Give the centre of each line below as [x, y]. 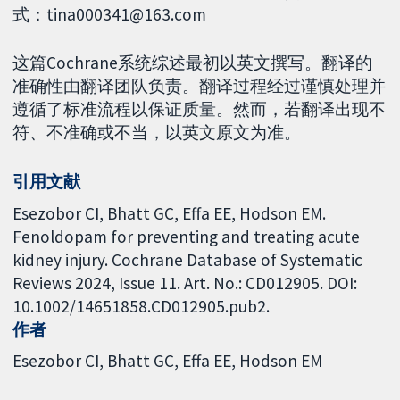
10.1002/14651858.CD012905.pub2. [142, 306]
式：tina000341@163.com [110, 14]
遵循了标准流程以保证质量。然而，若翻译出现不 [200, 109]
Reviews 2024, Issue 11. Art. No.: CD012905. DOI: [185, 283]
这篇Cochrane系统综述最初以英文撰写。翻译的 [193, 63]
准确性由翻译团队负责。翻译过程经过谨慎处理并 [200, 86]
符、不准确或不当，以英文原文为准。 [157, 133]
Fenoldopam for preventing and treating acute [187, 236]
